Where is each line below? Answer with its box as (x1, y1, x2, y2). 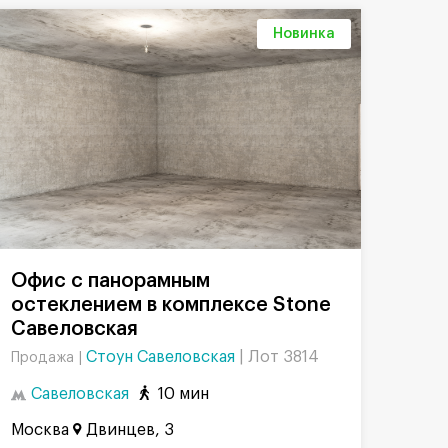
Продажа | (11, 350, 86, 365)
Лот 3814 (248, 348, 319, 365)
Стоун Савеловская (86, 348, 239, 365)
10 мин (158, 386, 209, 403)
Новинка (273, 26, 335, 41)
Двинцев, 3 (86, 421, 174, 438)
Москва (11, 421, 69, 438)
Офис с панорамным (11, 270, 27, 291)
